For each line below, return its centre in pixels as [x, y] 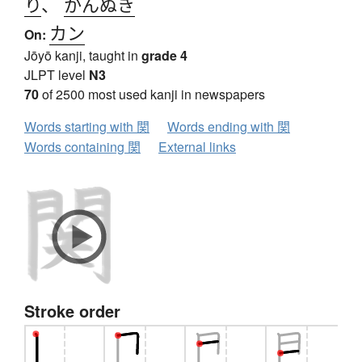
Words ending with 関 [229, 127]
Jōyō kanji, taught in [83, 56]
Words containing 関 [82, 147]
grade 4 [164, 56]
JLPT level [57, 75]
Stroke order [72, 311]
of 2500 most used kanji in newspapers [152, 95]
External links [197, 147]
